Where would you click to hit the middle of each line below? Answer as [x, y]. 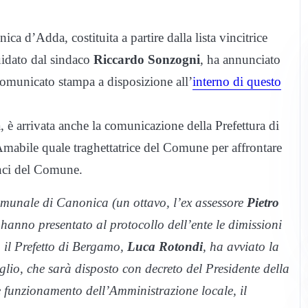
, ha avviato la [241, 246]
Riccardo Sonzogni [147, 59]
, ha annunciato [240, 59]
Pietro [263, 202]
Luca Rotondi [165, 246]
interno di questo [237, 81]
